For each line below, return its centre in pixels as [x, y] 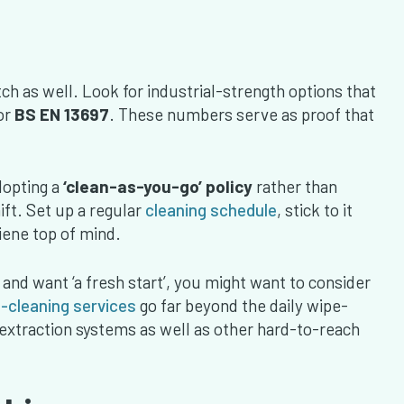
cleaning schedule [211, 210]
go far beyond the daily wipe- [242, 306]
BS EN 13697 [60, 115]
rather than [295, 187]
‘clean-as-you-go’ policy [158, 187]
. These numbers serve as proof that [242, 115]
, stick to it [315, 210]
